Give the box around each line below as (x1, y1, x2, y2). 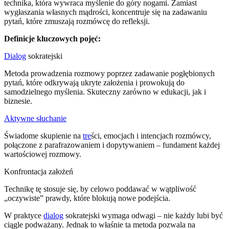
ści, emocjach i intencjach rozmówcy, (91, 131, 211, 141)
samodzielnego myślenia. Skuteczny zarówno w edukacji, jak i (4, 87, 206, 97)
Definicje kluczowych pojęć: (4, 34, 101, 43)
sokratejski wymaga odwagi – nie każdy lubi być (63, 211, 223, 220)
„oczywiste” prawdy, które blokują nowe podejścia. (4, 194, 170, 203)
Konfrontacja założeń (4, 167, 73, 176)
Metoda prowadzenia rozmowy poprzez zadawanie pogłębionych (4, 69, 215, 78)
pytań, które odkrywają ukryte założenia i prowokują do (4, 78, 185, 87)
